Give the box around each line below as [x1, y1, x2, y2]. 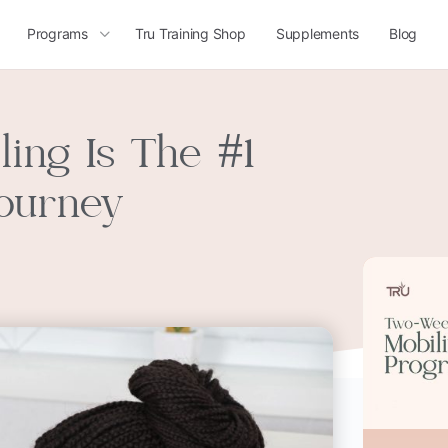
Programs [26, 25, 88, 42]
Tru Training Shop [134, 25, 246, 42]
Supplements [275, 25, 360, 42]
